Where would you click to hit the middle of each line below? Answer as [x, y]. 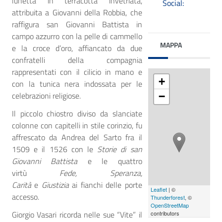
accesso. [26, 197]
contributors [165, 213]
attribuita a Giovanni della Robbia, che [77, 13]
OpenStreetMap [169, 205]
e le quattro [110, 161]
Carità [23, 185]
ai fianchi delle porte [105, 185]
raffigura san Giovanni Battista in [77, 25]
